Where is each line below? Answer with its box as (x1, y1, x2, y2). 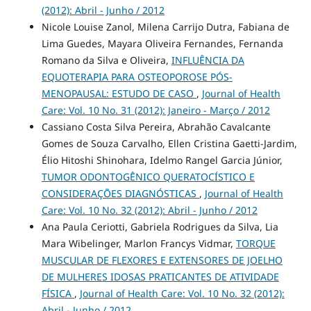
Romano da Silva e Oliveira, (41, 53, 171, 67)
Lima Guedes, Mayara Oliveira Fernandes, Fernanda (41, 37, 283, 51)
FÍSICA (41, 287, 74, 301)
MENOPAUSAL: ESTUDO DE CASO (41, 87, 196, 101)
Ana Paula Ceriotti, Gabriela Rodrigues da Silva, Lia (41, 220, 278, 234)
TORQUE (235, 237, 276, 251)
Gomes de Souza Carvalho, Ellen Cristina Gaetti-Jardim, (41, 137, 297, 151)
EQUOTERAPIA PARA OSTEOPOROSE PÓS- (41, 70, 233, 84)
